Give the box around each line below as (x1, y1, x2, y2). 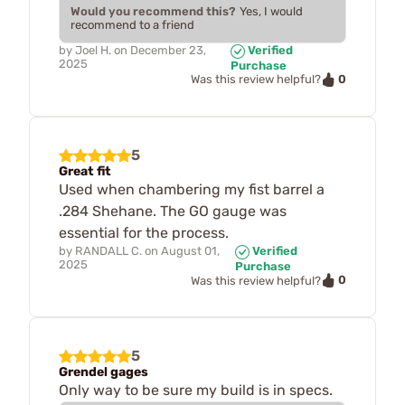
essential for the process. (59, 224, 229, 242)
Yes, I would (240, 4, 303, 18)
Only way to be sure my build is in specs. (59, 381, 333, 400)
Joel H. (75, 42, 111, 57)
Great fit (59, 164, 111, 180)
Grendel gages (59, 364, 148, 381)
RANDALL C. (75, 244, 142, 259)
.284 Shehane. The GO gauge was (59, 202, 287, 221)
